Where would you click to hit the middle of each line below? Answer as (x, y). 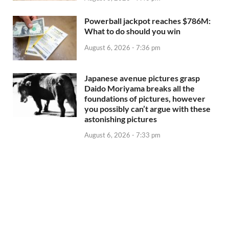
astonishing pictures (121, 119)
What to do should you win (132, 31)
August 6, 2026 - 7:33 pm (122, 135)
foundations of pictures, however (145, 98)
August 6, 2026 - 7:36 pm (122, 48)
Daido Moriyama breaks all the (140, 88)
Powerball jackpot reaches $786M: (147, 21)
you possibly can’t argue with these (147, 108)
